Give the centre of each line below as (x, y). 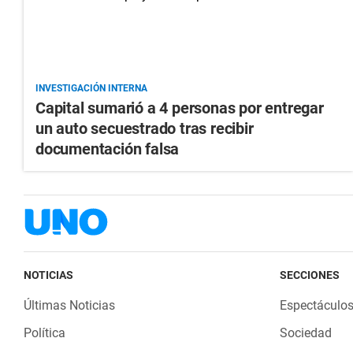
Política (45, 333)
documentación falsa (108, 149)
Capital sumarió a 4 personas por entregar (180, 108)
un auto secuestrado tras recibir (145, 129)
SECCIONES (309, 275)
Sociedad (305, 333)
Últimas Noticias (69, 306)
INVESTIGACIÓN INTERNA (91, 89)
